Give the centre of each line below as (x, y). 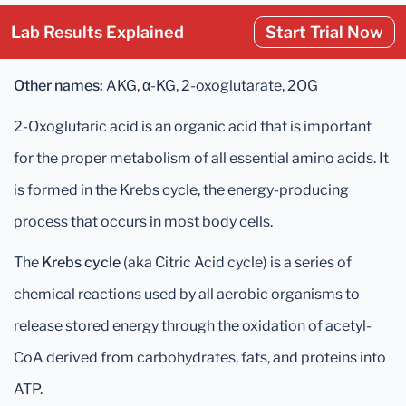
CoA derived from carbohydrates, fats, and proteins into (200, 358)
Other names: (58, 86)
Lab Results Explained (97, 32)
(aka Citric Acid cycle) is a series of (236, 262)
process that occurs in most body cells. (143, 222)
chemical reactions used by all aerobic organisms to (187, 294)
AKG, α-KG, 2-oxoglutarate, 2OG (211, 86)
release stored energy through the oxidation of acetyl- (193, 326)
